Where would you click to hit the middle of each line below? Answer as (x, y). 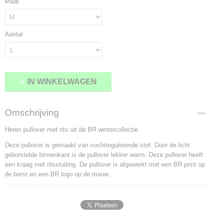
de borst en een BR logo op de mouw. (57, 174)
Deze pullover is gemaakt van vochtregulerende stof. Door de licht (97, 145)
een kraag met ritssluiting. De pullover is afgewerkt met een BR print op (105, 164)
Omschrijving (32, 113)
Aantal (14, 34)
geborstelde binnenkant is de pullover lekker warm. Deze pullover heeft (104, 155)
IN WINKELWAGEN (62, 82)
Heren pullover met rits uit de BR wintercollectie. (72, 130)
